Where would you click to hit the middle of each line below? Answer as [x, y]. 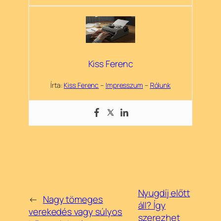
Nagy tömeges [73, 199]
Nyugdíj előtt [164, 193]
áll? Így [152, 205]
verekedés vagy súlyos [75, 211]
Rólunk [160, 85]
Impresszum [124, 85]
